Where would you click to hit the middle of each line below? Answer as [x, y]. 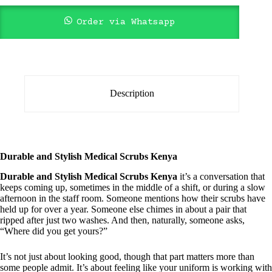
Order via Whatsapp [126, 22]
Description [132, 93]
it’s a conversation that [222, 176]
